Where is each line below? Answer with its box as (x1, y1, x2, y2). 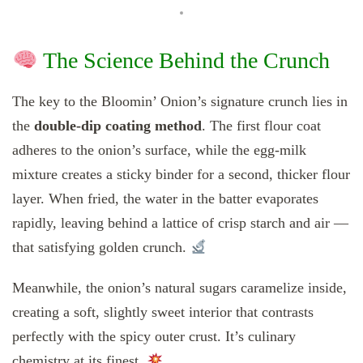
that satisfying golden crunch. (12, 239, 190, 255)
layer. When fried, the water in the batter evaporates (12, 190, 318, 207)
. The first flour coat (202, 117, 321, 134)
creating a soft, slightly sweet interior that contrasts (12, 304, 314, 320)
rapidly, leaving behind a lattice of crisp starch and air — (12, 215, 348, 231)
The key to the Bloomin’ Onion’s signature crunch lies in (12, 93, 348, 109)
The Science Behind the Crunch (37, 48, 330, 74)
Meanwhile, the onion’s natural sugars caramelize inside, (12, 280, 347, 296)
